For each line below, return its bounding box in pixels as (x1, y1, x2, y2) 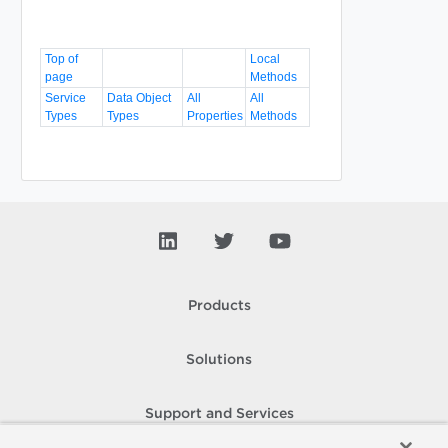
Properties (186, 108, 243, 123)
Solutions (186, 354, 252, 366)
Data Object (106, 90, 171, 105)
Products (187, 300, 251, 312)
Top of (44, 51, 78, 66)
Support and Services (144, 408, 294, 420)
